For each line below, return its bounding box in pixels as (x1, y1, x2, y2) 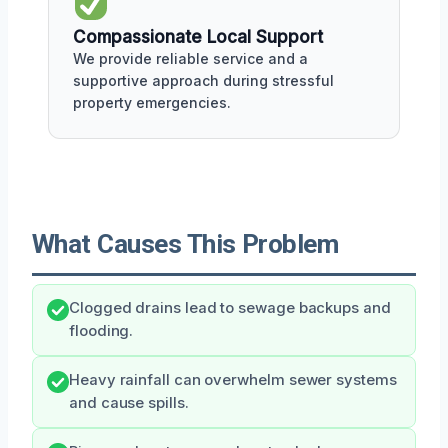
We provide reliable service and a (73, 49, 308, 67)
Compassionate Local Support (73, 26, 323, 47)
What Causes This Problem (32, 228, 339, 259)
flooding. (69, 321, 134, 340)
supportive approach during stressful (73, 71, 334, 89)
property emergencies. (73, 93, 231, 111)
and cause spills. (69, 393, 189, 412)
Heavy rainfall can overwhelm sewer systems (69, 370, 397, 389)
